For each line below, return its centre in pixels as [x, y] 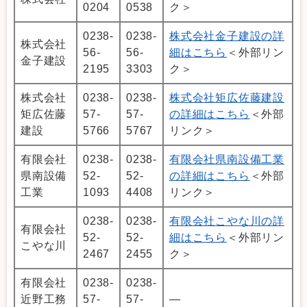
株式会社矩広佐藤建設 [227, 97]
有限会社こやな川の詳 [227, 221]
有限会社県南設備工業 [227, 159]
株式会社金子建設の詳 [227, 36]
